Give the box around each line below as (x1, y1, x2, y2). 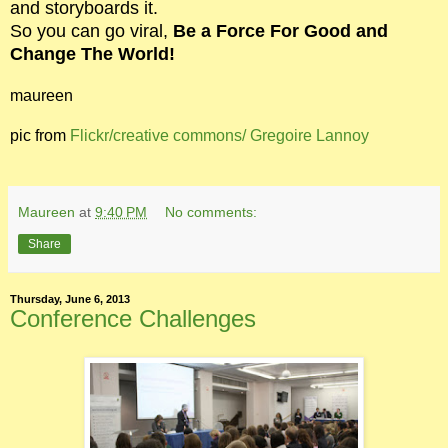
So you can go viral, (10, 21, 173, 41)
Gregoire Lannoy (250, 127, 369, 144)
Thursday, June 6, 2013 (10, 293, 130, 305)
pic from (10, 127, 70, 144)
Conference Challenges (10, 305, 256, 332)
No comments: (165, 204, 258, 220)
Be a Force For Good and (173, 21, 388, 41)
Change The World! (10, 44, 175, 64)
